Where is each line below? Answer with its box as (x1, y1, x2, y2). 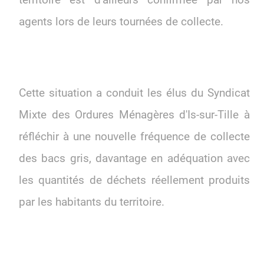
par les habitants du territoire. (19, 195, 164, 209)
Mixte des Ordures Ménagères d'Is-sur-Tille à (19, 108, 250, 121)
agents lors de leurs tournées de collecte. (19, 15, 223, 29)
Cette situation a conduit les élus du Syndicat (19, 86, 250, 100)
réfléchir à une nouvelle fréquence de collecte (19, 130, 250, 143)
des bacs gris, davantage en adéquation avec (19, 151, 250, 165)
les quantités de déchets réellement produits (19, 173, 250, 187)
